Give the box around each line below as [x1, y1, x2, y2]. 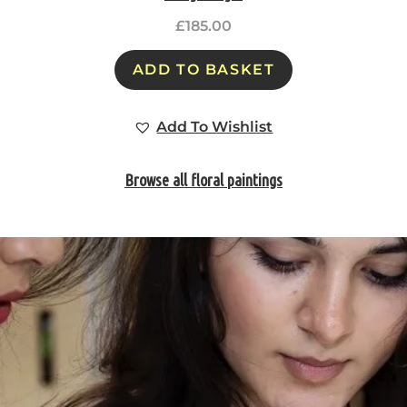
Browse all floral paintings [124, 171, 283, 189]
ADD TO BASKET [132, 61, 275, 78]
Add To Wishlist [156, 118, 273, 135]
